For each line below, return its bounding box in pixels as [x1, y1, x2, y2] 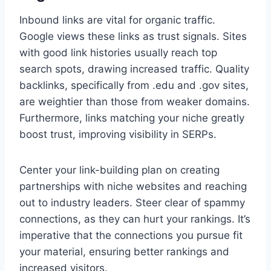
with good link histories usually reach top [19, 47, 217, 59]
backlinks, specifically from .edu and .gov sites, [19, 79, 249, 92]
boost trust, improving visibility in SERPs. [19, 128, 217, 141]
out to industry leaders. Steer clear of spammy [19, 197, 245, 209]
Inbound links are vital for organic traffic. [19, 14, 215, 27]
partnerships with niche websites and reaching [19, 180, 247, 193]
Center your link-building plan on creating [19, 164, 220, 177]
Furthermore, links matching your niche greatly [19, 112, 244, 125]
